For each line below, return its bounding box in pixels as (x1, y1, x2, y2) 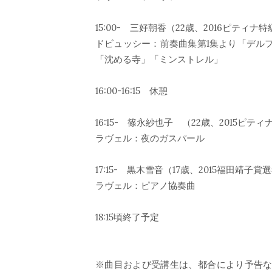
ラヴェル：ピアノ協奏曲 (95, 180, 195, 191)
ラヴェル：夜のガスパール (95, 132, 205, 144)
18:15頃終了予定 (95, 211, 159, 223)
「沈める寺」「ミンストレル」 (95, 53, 223, 65)
